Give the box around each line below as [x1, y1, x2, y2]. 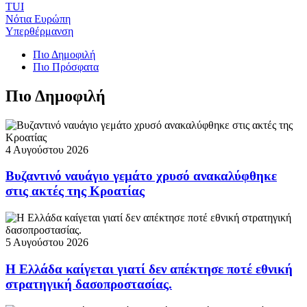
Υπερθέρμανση [5, 25, 73, 37]
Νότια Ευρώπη [5, 12, 71, 25]
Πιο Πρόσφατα [33, 60, 99, 73]
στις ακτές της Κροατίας [5, 184, 145, 199]
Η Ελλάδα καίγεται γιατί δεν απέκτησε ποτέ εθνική [5, 261, 293, 276]
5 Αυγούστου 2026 [5, 236, 88, 249]
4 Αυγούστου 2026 [5, 143, 88, 156]
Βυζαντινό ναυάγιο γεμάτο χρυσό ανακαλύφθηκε [5, 169, 277, 184]
